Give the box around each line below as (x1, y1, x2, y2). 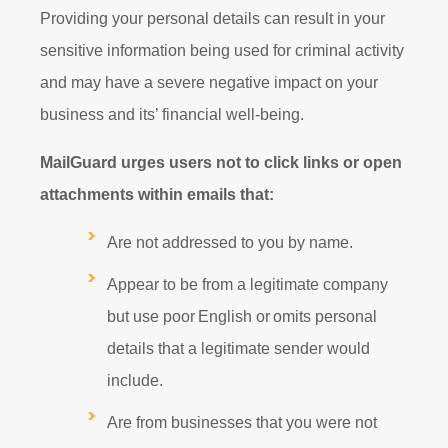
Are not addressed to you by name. (107, 233, 371, 251)
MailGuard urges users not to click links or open (40, 153, 402, 171)
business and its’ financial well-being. (40, 105, 316, 123)
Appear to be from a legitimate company (107, 275, 388, 293)
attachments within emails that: (40, 185, 274, 203)
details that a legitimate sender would (107, 339, 370, 357)
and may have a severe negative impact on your (40, 73, 378, 91)
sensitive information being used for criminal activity (40, 41, 404, 59)
